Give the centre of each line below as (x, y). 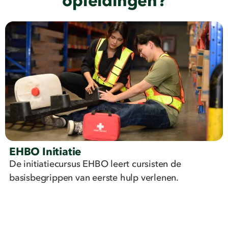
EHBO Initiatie (46, 152)
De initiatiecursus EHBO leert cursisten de (95, 164)
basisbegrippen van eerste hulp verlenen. (94, 178)
